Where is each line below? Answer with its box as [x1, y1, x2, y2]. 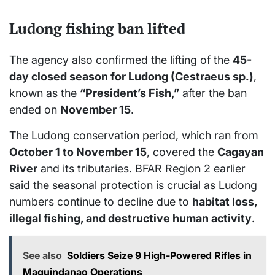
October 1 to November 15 [9, 145, 147, 159]
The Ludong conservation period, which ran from [9, 129, 258, 142]
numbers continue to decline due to [9, 195, 192, 209]
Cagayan [217, 145, 264, 159]
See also [23, 249, 62, 262]
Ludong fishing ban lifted [9, 18, 185, 39]
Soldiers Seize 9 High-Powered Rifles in [67, 249, 252, 262]
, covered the [147, 145, 217, 159]
